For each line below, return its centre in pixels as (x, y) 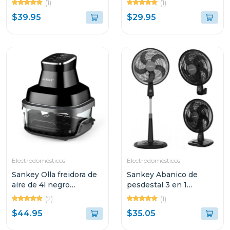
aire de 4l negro (41, 185)
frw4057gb (32, 195)
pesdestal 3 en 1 (157, 185)
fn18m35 (142, 195)
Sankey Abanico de (162, 175)
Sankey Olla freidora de (54, 175)
